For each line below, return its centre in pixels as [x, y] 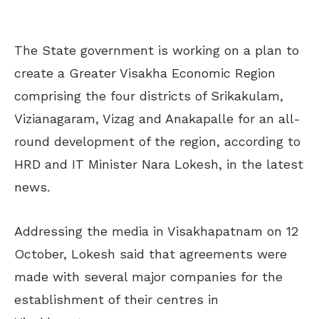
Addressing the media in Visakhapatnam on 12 [156, 231]
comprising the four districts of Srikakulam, [149, 95]
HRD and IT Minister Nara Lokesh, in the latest [159, 164]
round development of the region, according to [157, 141]
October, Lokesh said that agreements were [151, 253]
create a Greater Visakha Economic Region [145, 73]
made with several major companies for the [148, 276]
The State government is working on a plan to [157, 50]
